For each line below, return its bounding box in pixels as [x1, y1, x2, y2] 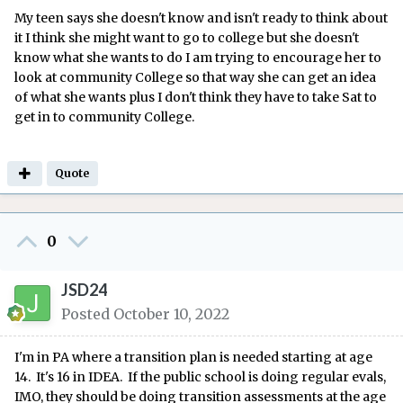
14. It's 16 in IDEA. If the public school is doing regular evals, [14, 368, 386, 385]
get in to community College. [14, 108, 197, 125]
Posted [61, 304, 113, 323]
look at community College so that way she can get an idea [14, 68, 376, 85]
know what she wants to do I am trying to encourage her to [14, 49, 381, 66]
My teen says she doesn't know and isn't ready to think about [14, 9, 388, 26]
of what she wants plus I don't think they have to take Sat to [14, 88, 377, 105]
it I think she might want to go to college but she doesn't [14, 29, 359, 46]
